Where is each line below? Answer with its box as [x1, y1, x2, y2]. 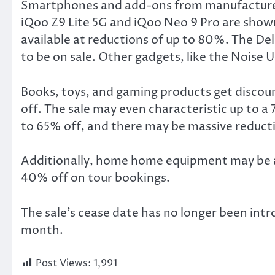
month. [21, 222, 63, 238]
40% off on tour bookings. [21, 170, 170, 187]
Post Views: [36, 257, 91, 271]
